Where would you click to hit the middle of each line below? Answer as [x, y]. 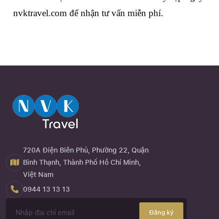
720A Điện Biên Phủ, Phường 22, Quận [86, 150]
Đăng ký [161, 213]
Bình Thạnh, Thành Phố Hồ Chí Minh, [82, 162]
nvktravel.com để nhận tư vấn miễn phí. [88, 13]
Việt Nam [38, 174]
